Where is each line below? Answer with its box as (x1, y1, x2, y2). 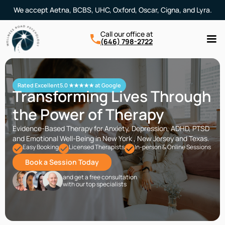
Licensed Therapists (69, 143, 125, 152)
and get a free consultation (63, 172, 137, 181)
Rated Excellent (18, 81, 60, 89)
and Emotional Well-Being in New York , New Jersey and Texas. (13, 134, 209, 144)
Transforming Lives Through (13, 86, 211, 107)
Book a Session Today (25, 157, 99, 167)
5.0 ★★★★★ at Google (60, 81, 121, 89)
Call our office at (100, 29, 153, 39)
